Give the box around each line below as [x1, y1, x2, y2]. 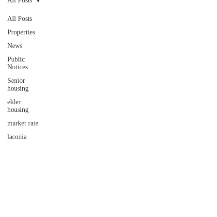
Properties [7, 29, 35, 36]
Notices [7, 63, 28, 71]
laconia [7, 133, 27, 140]
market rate [7, 120, 38, 127]
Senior [7, 77, 25, 84]
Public [7, 56, 25, 63]
